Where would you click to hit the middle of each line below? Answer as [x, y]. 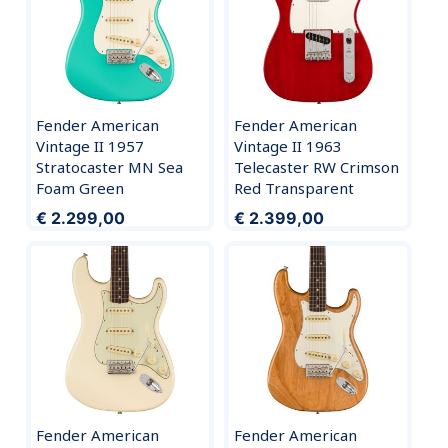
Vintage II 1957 [89, 146]
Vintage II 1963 [288, 146]
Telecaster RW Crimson [316, 167]
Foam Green [79, 188]
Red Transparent [294, 188]
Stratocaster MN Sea [109, 167]
